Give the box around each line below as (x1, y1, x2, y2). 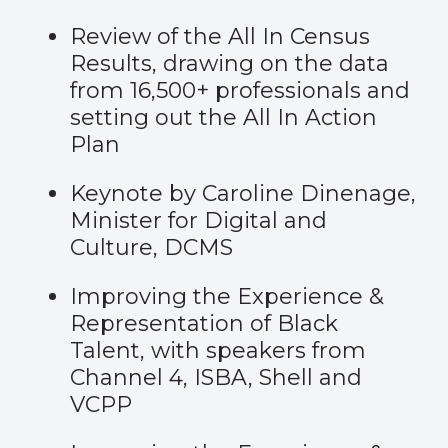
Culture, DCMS (70, 234, 233, 261)
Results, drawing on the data (70, 50, 389, 77)
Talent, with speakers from (70, 337, 366, 364)
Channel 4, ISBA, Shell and (70, 364, 362, 391)
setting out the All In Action (70, 104, 377, 131)
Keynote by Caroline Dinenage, (70, 180, 416, 207)
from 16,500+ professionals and (70, 77, 410, 104)
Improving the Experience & (70, 283, 384, 310)
